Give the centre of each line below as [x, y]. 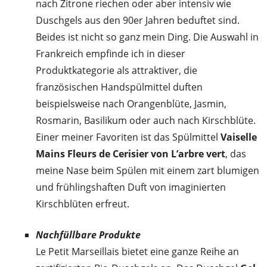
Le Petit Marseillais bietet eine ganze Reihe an [137, 252]
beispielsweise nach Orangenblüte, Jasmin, [131, 104]
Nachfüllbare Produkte [88, 235]
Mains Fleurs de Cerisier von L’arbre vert [131, 154]
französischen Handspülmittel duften [119, 87]
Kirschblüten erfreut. [83, 204]
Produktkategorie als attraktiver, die [117, 71]
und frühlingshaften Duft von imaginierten [131, 187]
